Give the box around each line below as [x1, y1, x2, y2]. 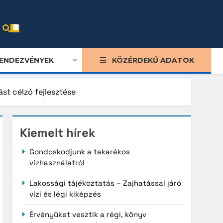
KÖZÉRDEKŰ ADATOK [111, 55, 194, 65]
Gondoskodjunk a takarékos [29, 146, 130, 156]
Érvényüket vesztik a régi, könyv [29, 209, 147, 219]
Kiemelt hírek [20, 124, 96, 140]
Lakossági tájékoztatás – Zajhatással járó [29, 178, 182, 188]
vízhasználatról [29, 157, 85, 167]
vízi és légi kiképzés [29, 189, 102, 199]
